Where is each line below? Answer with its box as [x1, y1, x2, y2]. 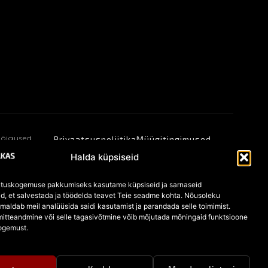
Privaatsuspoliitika [54, 133, 137, 144]
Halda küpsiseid [70, 151, 139, 163]
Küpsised [54, 146, 95, 157]
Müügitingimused [136, 133, 212, 144]
